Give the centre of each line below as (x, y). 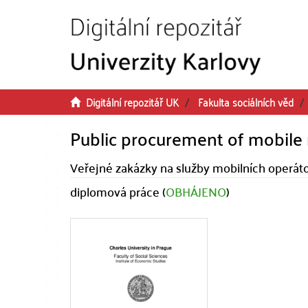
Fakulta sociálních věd (246, 102)
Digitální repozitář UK (132, 102)
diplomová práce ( (118, 191)
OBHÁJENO (196, 191)
